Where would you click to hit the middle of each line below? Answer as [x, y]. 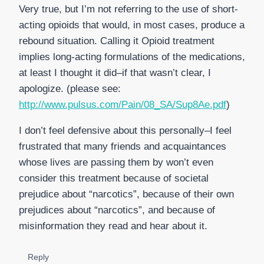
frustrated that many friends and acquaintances [123, 147]
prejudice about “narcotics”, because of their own [126, 194]
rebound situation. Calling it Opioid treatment [117, 41]
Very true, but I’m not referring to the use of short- [128, 9]
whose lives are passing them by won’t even [116, 163]
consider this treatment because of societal [114, 179]
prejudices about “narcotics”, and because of [117, 210]
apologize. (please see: [70, 89]
